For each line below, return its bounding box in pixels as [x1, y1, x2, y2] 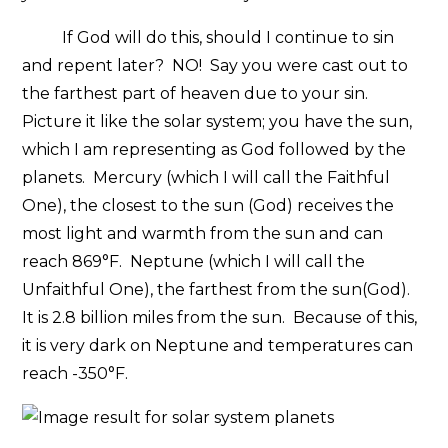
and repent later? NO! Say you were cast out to [22, 55, 409, 75]
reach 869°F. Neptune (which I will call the [22, 251, 366, 271]
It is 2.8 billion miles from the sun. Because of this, [22, 307, 418, 327]
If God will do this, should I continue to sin [22, 27, 395, 47]
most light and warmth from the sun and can [22, 223, 384, 243]
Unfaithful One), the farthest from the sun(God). [22, 279, 415, 299]
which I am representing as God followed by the [22, 139, 407, 159]
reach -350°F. [22, 363, 133, 383]
